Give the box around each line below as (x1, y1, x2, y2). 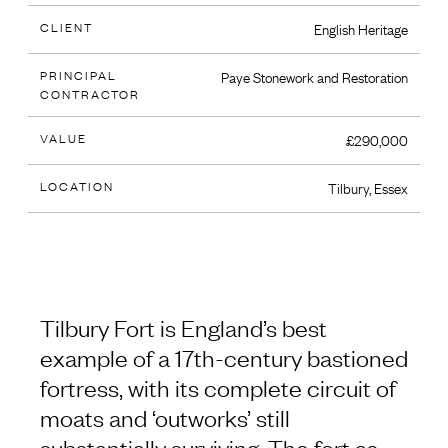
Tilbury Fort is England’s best (40, 312, 327, 343)
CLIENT (40, 20, 93, 35)
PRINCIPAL (40, 68, 117, 83)
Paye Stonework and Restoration (221, 68, 408, 86)
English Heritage (314, 20, 408, 38)
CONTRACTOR (40, 87, 140, 102)
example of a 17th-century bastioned (40, 342, 408, 373)
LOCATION (40, 179, 114, 194)
